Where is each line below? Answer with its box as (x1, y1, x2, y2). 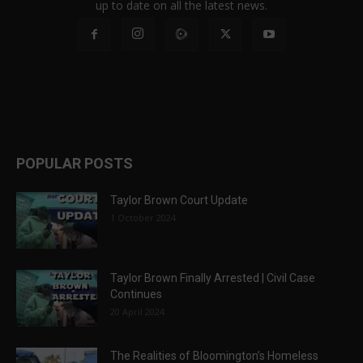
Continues (110, 288, 162, 301)
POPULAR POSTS (16, 155, 133, 173)
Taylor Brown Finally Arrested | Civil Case (110, 271, 315, 285)
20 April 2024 (110, 305, 164, 318)
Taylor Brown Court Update (110, 194, 248, 207)
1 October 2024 (110, 211, 176, 224)
